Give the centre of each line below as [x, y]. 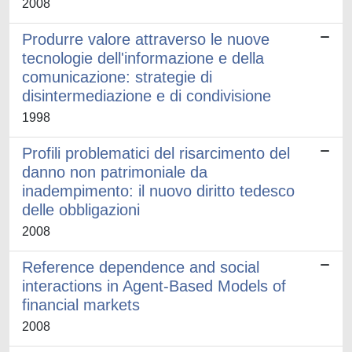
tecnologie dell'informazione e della [143, 58]
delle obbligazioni [81, 210]
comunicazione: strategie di [117, 77]
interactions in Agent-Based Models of [154, 286]
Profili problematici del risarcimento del [156, 153]
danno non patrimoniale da [115, 172]
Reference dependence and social [141, 267]
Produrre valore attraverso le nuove [146, 39]
